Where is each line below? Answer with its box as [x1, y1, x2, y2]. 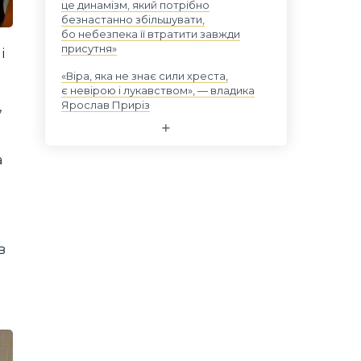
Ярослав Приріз [61, 98, 150, 111]
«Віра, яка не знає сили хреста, [61, 69, 228, 82]
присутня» [61, 42, 117, 55]
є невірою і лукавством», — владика [61, 84, 255, 97]
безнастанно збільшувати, [61, 13, 205, 26]
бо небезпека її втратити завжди [61, 27, 240, 40]
